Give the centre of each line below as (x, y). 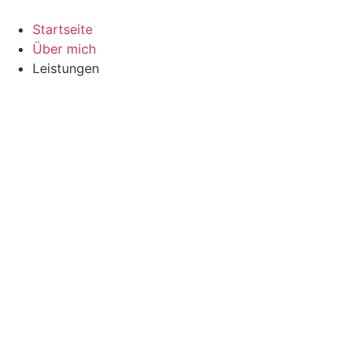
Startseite (63, 29)
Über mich (64, 49)
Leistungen (66, 68)
